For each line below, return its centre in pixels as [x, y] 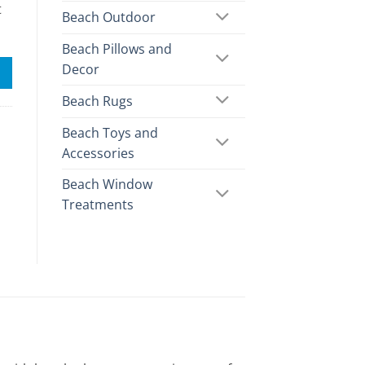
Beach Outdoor [109, 18]
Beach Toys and [110, 132]
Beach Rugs [97, 101]
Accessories [98, 153]
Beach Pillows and [117, 48]
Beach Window [107, 184]
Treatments [98, 204]
